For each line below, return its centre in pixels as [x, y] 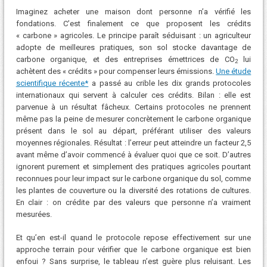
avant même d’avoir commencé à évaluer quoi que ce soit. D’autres [133, 154]
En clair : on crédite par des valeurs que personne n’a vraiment [133, 202]
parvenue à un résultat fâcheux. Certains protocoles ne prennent [133, 107]
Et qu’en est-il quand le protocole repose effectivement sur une [133, 238]
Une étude [234, 71]
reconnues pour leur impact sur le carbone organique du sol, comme [133, 178]
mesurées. [34, 214]
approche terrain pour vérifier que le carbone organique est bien [133, 250]
